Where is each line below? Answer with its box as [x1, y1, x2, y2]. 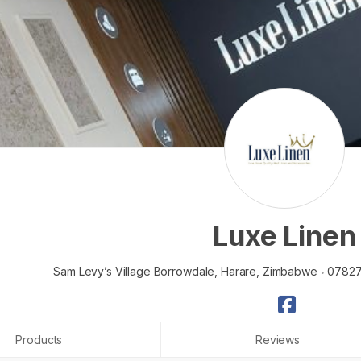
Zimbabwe [262, 263, 321, 278]
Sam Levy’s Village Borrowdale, [53, 263, 218, 278]
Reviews [255, 332, 300, 346]
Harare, [220, 263, 260, 278]
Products [15, 332, 63, 346]
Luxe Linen [213, 218, 356, 252]
